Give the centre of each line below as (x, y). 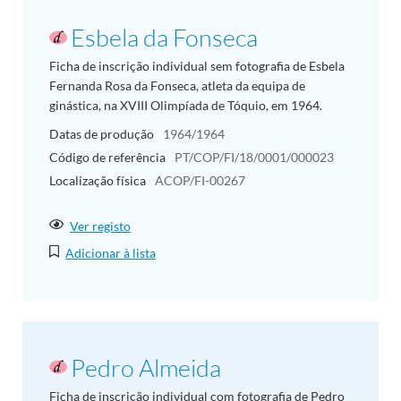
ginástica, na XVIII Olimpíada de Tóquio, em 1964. (186, 106)
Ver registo (101, 226)
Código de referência (107, 157)
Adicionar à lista (111, 252)
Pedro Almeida (146, 367)
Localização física (98, 180)
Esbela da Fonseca (164, 38)
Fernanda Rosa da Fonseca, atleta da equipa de (177, 86)
